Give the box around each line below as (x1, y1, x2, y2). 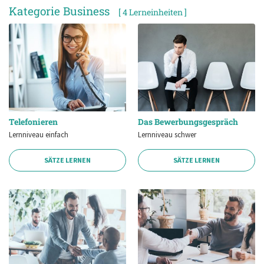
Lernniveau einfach (9, 129, 68, 140)
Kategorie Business (9, 4, 110, 19)
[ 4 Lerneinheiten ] (118, 6, 187, 18)
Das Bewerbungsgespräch (138, 115, 238, 127)
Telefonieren (9, 115, 58, 127)
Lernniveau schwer (138, 129, 196, 140)
